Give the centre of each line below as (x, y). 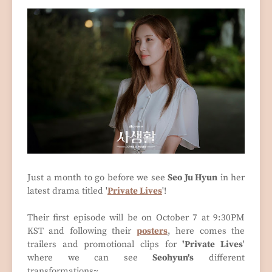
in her (231, 177)
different (219, 257)
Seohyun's (173, 257)
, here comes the (206, 231)
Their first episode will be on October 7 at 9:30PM (136, 217)
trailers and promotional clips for (105, 244)
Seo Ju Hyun (192, 177)
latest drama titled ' (67, 191)
